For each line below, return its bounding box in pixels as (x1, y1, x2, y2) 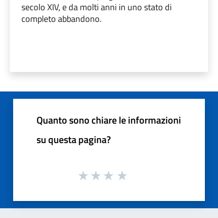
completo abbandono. (21, 12, 102, 25)
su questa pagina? (36, 131, 111, 147)
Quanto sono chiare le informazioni (36, 112, 181, 127)
